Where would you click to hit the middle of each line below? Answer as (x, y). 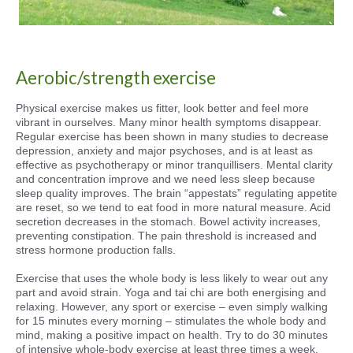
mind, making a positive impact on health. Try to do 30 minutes (172, 335)
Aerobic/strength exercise (116, 78)
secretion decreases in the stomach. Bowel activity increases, (168, 221)
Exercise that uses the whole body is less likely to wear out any (172, 278)
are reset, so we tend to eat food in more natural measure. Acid (173, 207)
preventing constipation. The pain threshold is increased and (166, 236)
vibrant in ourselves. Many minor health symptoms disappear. (169, 122)
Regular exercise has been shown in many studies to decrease (172, 136)
